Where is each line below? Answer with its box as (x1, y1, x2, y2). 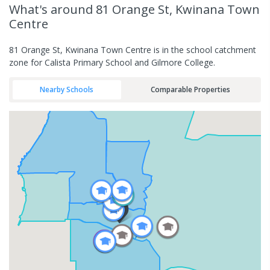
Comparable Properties (150, 84, 230, 95)
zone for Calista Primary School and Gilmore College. (9, 56, 215, 68)
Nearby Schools (40, 84, 94, 95)
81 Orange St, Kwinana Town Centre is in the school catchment (9, 43, 256, 55)
